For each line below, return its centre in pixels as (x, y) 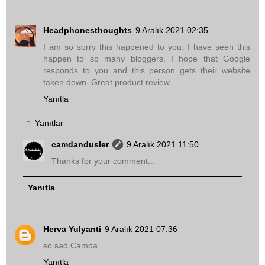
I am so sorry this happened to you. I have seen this (147, 46)
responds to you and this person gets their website (147, 70)
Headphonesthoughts (88, 30)
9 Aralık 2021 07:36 (141, 229)
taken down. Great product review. (107, 82)
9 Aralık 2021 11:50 (163, 145)
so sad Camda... (74, 246)
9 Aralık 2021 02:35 (172, 30)
